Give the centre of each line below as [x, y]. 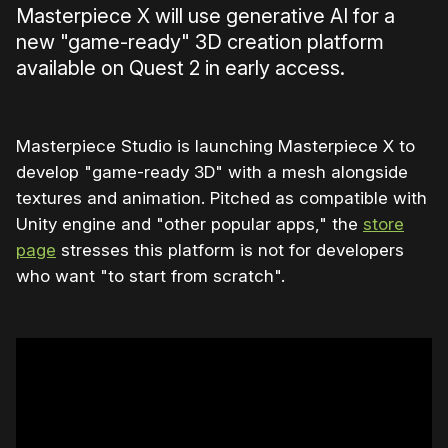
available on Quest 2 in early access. [180, 68]
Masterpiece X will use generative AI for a [205, 16]
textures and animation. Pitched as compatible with [221, 198]
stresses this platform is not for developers [230, 250]
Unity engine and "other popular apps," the [189, 224]
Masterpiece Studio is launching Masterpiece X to [215, 146]
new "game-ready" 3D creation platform [200, 42]
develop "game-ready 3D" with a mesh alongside [212, 172]
